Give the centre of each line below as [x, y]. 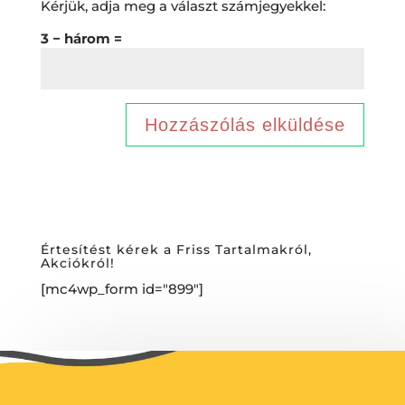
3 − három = [81, 38]
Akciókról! [77, 263]
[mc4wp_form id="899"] [122, 288]
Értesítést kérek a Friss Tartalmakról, [176, 249]
